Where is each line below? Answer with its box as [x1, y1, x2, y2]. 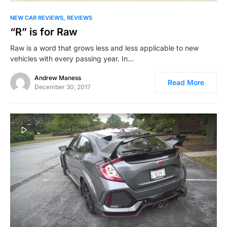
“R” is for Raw [10, 25, 78, 38]
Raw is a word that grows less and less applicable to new [10, 43, 199, 52]
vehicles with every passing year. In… [10, 54, 134, 63]
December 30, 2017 [34, 83, 91, 91]
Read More [168, 78, 204, 87]
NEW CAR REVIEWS [10, 14, 63, 21]
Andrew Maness [34, 73, 81, 82]
